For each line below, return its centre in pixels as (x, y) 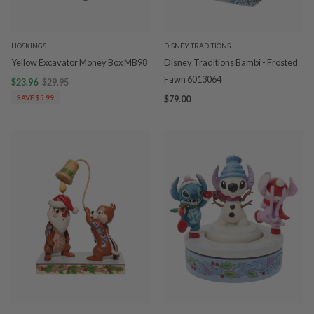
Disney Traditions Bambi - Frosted (231, 62)
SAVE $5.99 (35, 97)
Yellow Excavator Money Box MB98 (79, 62)
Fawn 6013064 (193, 79)
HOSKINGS (29, 46)
